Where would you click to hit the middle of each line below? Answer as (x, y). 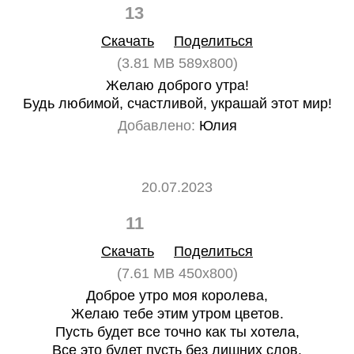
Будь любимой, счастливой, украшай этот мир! (177, 104)
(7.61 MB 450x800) (177, 273)
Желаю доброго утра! (177, 85)
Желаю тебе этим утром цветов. (177, 314)
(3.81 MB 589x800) (177, 63)
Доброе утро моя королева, (177, 296)
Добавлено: (156, 126)
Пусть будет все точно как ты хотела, (177, 332)
